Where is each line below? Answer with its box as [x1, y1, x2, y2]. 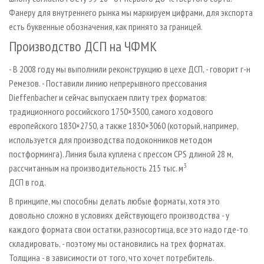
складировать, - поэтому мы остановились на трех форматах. [9, 237, 225, 249]
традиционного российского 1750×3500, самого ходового [9, 105, 213, 117]
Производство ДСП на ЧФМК [9, 37, 157, 55]
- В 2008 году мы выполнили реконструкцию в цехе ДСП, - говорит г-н [9, 62, 250, 75]
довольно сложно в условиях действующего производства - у [9, 209, 229, 221]
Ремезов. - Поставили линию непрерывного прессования [9, 77, 207, 89]
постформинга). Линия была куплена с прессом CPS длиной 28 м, [9, 147, 233, 160]
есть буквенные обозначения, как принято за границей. [9, 20, 203, 32]
